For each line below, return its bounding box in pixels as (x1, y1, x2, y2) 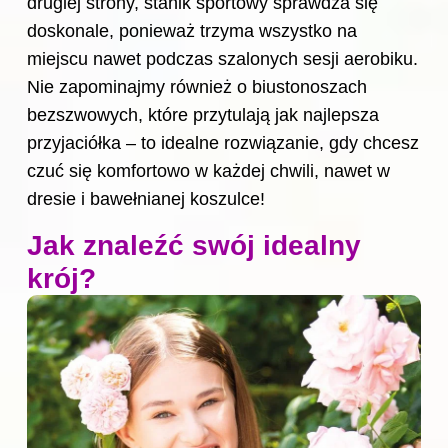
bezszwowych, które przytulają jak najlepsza (27, 105, 379, 126)
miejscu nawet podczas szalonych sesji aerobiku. (27, 49, 418, 70)
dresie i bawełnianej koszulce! (27, 189, 265, 210)
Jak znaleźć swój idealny (27, 230, 361, 262)
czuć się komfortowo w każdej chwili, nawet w (27, 161, 390, 182)
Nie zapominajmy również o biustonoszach (27, 77, 367, 98)
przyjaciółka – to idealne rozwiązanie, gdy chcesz (27, 133, 419, 154)
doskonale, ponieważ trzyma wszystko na (27, 21, 357, 42)
